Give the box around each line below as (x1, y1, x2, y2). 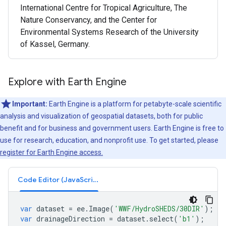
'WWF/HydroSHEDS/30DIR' (114, 204, 204, 213)
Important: (12, 100, 49, 108)
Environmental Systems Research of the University (20, 27, 199, 37)
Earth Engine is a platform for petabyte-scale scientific (49, 100, 221, 108)
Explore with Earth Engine (8, 76, 127, 88)
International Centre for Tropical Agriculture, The (20, 3, 187, 13)
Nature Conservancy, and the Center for (20, 15, 157, 25)
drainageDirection (36, 214, 105, 223)
